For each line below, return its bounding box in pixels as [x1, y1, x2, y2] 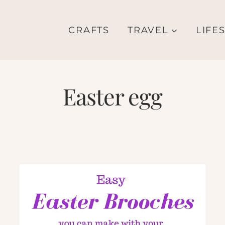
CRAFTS [68, 24, 109, 36]
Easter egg [63, 81, 162, 111]
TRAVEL [127, 24, 169, 36]
